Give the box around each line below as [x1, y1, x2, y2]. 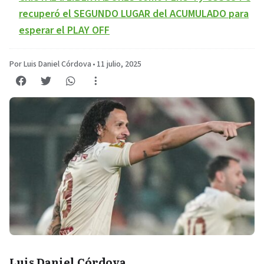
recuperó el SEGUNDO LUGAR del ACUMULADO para [19, 6, 249, 21]
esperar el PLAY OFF [19, 23, 110, 38]
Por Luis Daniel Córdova [9, 58, 91, 70]
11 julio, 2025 [97, 58, 141, 70]
